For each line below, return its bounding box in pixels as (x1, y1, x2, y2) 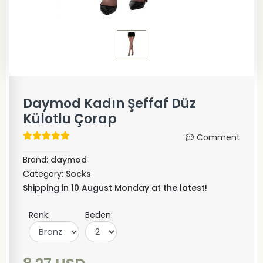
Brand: (23, 154, 50, 166)
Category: (23, 168, 66, 180)
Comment (197, 131, 240, 143)
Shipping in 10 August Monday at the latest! (23, 182, 207, 194)
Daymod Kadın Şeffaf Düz (23, 95, 196, 113)
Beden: (85, 209, 113, 221)
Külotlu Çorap (23, 110, 117, 128)
